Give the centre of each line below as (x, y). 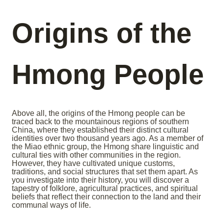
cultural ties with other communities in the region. (96, 155)
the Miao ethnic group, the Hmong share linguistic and (105, 147)
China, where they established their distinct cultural (100, 130)
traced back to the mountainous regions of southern (100, 122)
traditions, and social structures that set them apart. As (105, 172)
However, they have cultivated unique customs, (93, 164)
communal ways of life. (51, 205)
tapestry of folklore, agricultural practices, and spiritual (105, 189)
